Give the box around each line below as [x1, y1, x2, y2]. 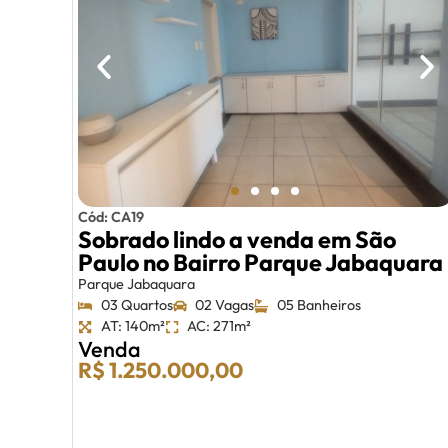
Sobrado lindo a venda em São [78, 225, 396, 255]
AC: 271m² [187, 317, 251, 336]
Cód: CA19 [78, 208, 144, 227]
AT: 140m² [100, 317, 165, 336]
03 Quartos [100, 296, 173, 315]
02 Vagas [195, 296, 254, 315]
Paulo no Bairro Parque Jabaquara [78, 248, 443, 278]
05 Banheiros [276, 296, 361, 315]
